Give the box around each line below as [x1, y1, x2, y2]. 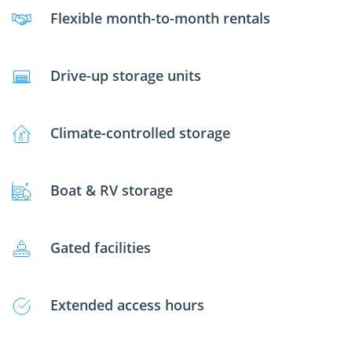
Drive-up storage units [50, 66, 201, 86]
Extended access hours [50, 295, 204, 315]
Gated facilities [50, 238, 151, 258]
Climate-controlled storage [50, 123, 230, 143]
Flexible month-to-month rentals [50, 9, 270, 28]
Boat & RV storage [50, 181, 173, 200]
